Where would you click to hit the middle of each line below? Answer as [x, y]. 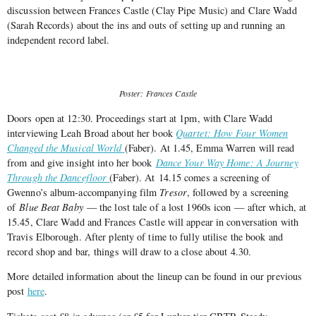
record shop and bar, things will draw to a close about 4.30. [129, 251]
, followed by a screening [238, 192]
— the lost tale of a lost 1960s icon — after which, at [196, 207]
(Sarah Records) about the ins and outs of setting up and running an [146, 25]
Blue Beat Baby [53, 207]
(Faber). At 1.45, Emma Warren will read [209, 147]
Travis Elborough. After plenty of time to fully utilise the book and [145, 236]
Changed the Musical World [66, 147]
